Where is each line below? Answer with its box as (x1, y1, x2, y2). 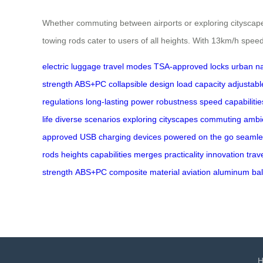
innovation (206, 150, 244, 160)
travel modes (103, 62, 151, 72)
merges (134, 150, 162, 160)
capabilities (90, 150, 131, 160)
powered (164, 132, 196, 142)
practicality (164, 150, 204, 160)
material (150, 167, 180, 177)
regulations (42, 97, 83, 107)
